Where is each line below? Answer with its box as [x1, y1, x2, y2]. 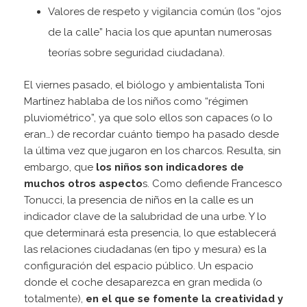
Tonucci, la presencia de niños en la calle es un [24, 194, 254, 207]
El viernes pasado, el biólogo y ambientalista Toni [24, 79, 265, 92]
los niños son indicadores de [96, 161, 244, 174]
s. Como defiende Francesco [143, 177, 282, 191]
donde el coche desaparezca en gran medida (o [24, 276, 262, 289]
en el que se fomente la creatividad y [86, 293, 283, 306]
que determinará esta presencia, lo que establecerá [24, 227, 276, 240]
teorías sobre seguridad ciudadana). [48, 47, 225, 60]
